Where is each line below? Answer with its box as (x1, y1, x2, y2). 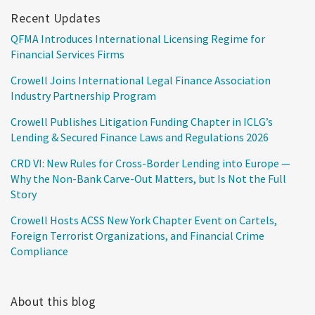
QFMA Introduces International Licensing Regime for (11, 31, 265, 46)
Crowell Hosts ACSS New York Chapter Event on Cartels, (11, 212, 277, 227)
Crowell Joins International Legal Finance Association (11, 72, 271, 87)
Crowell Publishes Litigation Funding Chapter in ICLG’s (11, 114, 273, 129)
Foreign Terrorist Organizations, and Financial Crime (11, 228, 264, 243)
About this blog (11, 292, 96, 309)
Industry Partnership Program (11, 88, 156, 103)
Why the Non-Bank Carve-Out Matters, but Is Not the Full (11, 171, 286, 186)
